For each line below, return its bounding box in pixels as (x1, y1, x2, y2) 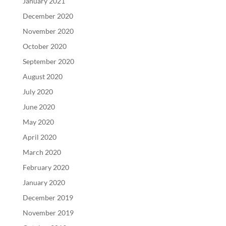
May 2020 (22, 117, 54, 126)
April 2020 (22, 132, 56, 141)
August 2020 (22, 72, 63, 81)
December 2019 (22, 193, 73, 202)
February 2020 (22, 162, 69, 172)
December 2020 (22, 11, 73, 20)
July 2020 (22, 87, 53, 96)
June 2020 (22, 102, 55, 111)
